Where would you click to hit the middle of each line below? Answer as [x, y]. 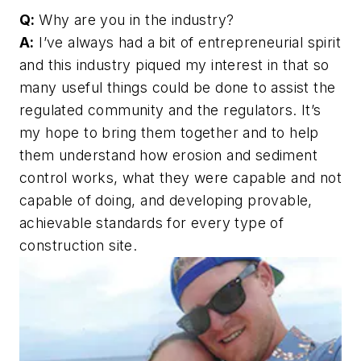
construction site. [79, 246]
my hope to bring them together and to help [169, 133]
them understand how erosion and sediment [168, 156]
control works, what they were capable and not [180, 178]
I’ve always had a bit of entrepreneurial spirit [188, 43]
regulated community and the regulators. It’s [170, 110]
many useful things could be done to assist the [178, 88]
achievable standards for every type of [152, 223]
